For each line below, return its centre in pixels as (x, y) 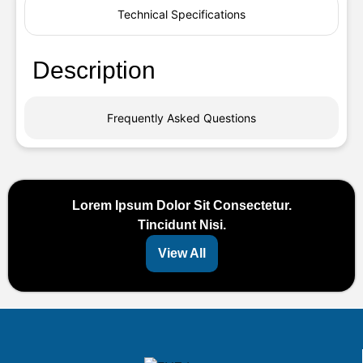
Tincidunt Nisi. (181, 225)
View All (181, 253)
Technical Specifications (181, 14)
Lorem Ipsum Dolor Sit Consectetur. (181, 205)
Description (94, 70)
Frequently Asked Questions (181, 118)
